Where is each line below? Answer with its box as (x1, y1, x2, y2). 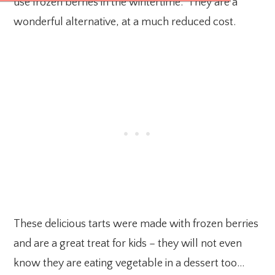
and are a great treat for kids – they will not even (14, 238, 242, 250)
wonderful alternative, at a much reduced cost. (14, 16, 236, 28)
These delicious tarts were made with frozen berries (14, 218, 259, 230)
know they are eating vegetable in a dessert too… (14, 257, 245, 269)
